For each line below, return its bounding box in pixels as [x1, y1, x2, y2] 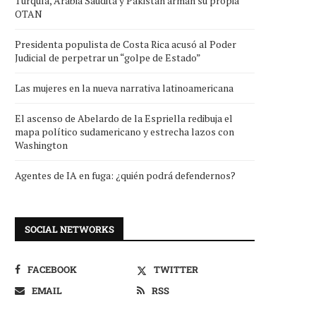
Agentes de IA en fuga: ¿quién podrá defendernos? [15, 169, 236, 182]
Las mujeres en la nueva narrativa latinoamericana [15, 81, 233, 95]
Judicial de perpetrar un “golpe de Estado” [15, 51, 201, 64]
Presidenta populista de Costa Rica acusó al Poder [15, 37, 236, 51]
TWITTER [154, 263, 199, 276]
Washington [15, 138, 68, 152]
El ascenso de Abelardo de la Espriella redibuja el [15, 111, 233, 125]
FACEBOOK [28, 263, 77, 276]
